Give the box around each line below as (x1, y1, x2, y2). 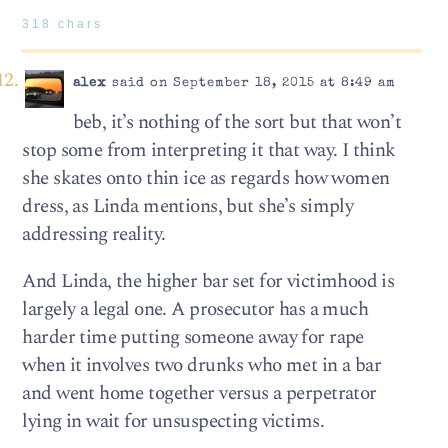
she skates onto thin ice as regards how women (22, 163, 390, 193)
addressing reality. (22, 219, 166, 249)
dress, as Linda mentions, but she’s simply (22, 191, 354, 221)
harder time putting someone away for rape (22, 323, 364, 353)
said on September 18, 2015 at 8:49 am (106, 76, 396, 90)
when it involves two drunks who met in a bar (22, 351, 382, 381)
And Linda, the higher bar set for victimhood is (22, 267, 395, 297)
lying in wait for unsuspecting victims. (22, 407, 324, 437)
